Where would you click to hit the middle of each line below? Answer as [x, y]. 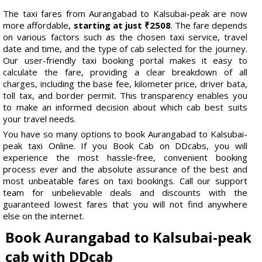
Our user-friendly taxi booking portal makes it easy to [125, 60]
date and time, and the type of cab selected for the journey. [125, 48]
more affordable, [38, 25]
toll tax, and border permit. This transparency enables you [125, 95]
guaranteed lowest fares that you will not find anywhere [125, 204]
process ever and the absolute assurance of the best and [125, 169]
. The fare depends [209, 25]
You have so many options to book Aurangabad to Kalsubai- [125, 134]
